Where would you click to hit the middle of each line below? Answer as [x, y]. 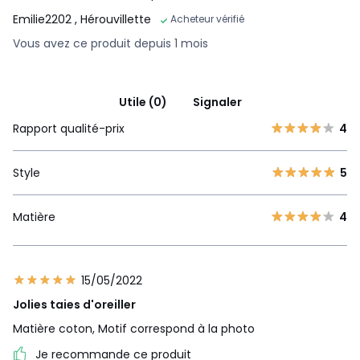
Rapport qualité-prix [69, 128]
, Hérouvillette [113, 19]
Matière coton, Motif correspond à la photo [134, 328]
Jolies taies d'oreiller [74, 304]
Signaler [217, 102]
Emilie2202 [44, 19]
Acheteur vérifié [207, 18]
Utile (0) [143, 102]
